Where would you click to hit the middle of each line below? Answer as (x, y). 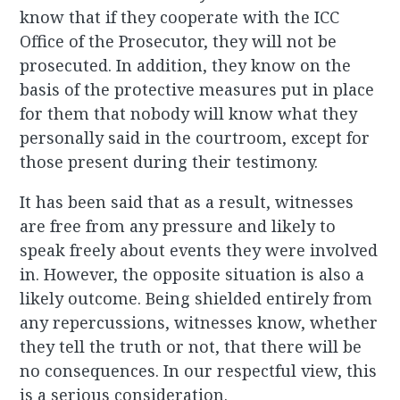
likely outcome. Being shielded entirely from (196, 299)
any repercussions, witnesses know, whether (199, 323)
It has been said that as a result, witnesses (187, 202)
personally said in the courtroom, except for (195, 138)
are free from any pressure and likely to (178, 226)
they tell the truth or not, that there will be (191, 347)
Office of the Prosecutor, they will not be (179, 42)
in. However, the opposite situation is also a (192, 275)
